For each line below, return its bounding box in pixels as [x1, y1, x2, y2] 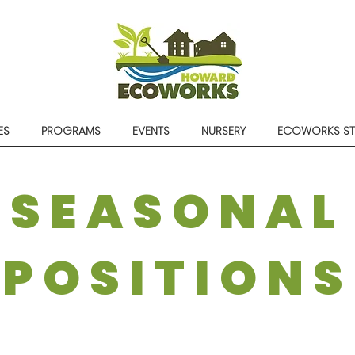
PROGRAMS [41, 123, 101, 139]
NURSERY [201, 123, 246, 139]
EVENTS [132, 123, 170, 139]
